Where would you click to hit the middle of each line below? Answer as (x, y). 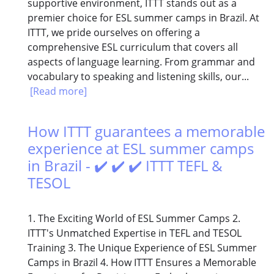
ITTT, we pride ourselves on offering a (114, 33)
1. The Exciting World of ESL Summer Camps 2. (134, 219)
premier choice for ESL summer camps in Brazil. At (143, 18)
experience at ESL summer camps (141, 149)
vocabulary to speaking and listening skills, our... (138, 77)
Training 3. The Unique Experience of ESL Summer (142, 248)
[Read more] (58, 91)
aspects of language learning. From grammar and (141, 62)
